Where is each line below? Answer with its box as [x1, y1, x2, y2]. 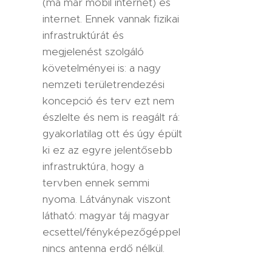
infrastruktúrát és [42, 29, 124, 42]
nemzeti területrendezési [42, 78, 165, 91]
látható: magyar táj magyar [42, 209, 169, 222]
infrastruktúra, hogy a [42, 160, 144, 173]
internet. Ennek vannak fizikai [42, 12, 179, 25]
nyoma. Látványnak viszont [42, 192, 171, 206]
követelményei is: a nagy [42, 61, 161, 75]
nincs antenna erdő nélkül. [42, 242, 165, 255]
